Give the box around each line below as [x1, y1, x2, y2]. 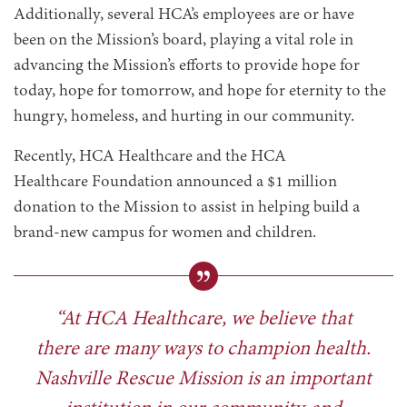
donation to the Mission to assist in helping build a [14, 199, 360, 218]
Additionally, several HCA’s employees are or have [14, 6, 354, 25]
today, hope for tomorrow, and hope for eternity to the [14, 83, 386, 102]
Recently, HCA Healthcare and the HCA [14, 148, 286, 167]
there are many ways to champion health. [36, 339, 371, 362]
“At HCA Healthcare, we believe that [55, 309, 352, 332]
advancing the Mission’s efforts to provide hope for [14, 57, 360, 76]
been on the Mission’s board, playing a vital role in [14, 32, 353, 51]
